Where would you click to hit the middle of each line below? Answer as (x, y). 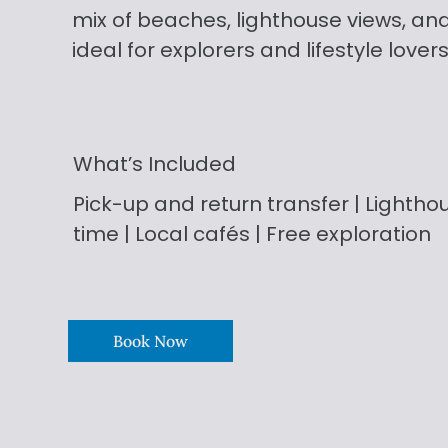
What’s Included (154, 164)
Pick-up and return (168, 204)
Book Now (151, 340)
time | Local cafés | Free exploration (252, 234)
